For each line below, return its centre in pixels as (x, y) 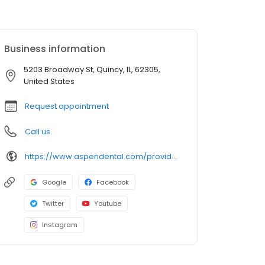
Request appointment (67, 106)
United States (49, 82)
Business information (55, 49)
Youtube (108, 204)
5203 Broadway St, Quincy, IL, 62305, (92, 70)
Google (54, 182)
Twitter (53, 204)
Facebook (113, 182)
